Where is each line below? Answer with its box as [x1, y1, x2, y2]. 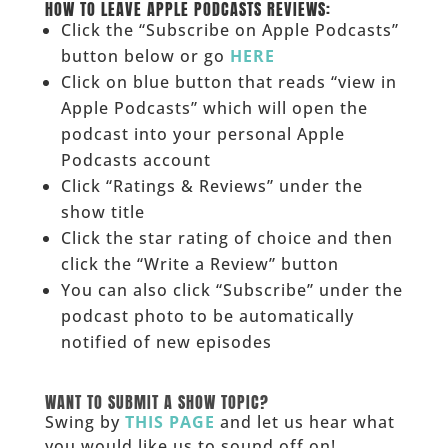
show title [60, 200, 145, 223]
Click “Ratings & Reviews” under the [60, 174, 363, 197]
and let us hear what [214, 410, 395, 433]
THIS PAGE [124, 410, 215, 433]
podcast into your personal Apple [60, 122, 345, 145]
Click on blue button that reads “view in [60, 70, 397, 93]
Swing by [44, 410, 125, 433]
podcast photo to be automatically [60, 304, 354, 327]
